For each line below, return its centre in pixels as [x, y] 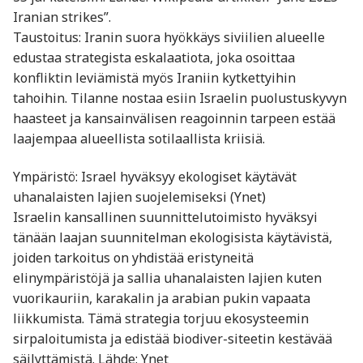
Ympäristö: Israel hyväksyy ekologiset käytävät [155, 177]
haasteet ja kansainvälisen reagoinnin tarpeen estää [174, 118]
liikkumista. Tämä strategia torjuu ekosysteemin [161, 319]
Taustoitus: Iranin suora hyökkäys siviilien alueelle [169, 37]
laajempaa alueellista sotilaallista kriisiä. [139, 138]
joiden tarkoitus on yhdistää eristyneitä [133, 258]
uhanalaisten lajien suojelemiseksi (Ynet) [139, 197]
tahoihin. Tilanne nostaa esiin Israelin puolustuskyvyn [180, 98]
